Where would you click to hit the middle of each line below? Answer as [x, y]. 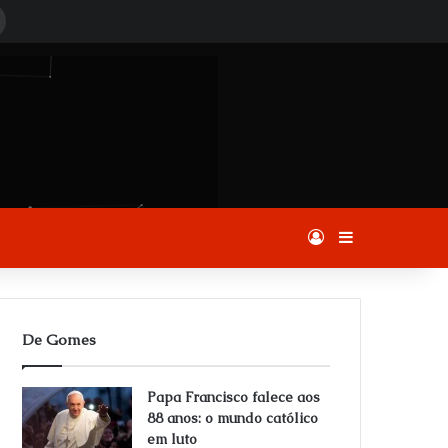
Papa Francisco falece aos [234, 397]
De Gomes [59, 339]
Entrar [347, 238]
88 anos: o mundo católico [233, 418]
